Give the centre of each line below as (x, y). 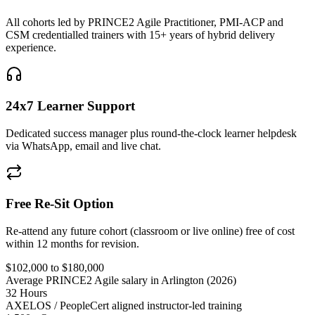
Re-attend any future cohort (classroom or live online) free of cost (150, 231)
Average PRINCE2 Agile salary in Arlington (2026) (121, 281)
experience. (31, 48)
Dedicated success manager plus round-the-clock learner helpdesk (151, 133)
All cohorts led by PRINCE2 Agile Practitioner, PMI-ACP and (144, 22)
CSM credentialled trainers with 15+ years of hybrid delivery (140, 35)
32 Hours (26, 293)
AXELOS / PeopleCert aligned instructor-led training (124, 306)
